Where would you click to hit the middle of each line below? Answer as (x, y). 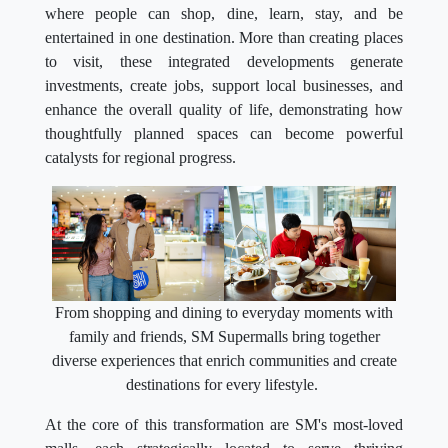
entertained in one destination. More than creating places (224, 38)
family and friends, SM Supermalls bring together (224, 336)
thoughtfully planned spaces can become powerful (224, 134)
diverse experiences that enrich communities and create (224, 360)
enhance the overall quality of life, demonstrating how (224, 110)
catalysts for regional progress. (140, 158)
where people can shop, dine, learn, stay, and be (224, 14)
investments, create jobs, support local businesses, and (224, 86)
